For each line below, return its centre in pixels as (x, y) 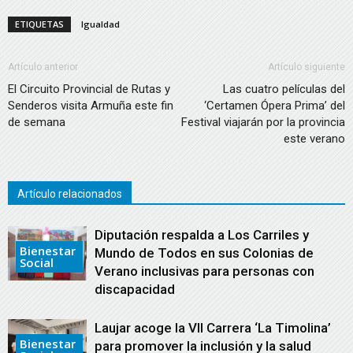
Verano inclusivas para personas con (204, 271)
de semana (37, 122)
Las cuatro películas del (284, 89)
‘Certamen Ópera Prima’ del (275, 106)
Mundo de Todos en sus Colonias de (204, 253)
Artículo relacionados (70, 194)
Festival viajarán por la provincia (263, 122)
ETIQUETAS (39, 24)
